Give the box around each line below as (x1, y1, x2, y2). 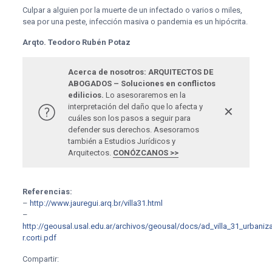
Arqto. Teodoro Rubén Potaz (22, 37, 131, 47)
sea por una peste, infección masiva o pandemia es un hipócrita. (22, 16, 248, 26)
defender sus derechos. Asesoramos (67, 124, 199, 134)
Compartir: (22, 254, 59, 263)
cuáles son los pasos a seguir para (67, 113, 191, 123)
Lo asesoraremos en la (103, 90, 186, 100)
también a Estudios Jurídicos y (67, 136, 175, 146)
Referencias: (22, 186, 72, 196)
